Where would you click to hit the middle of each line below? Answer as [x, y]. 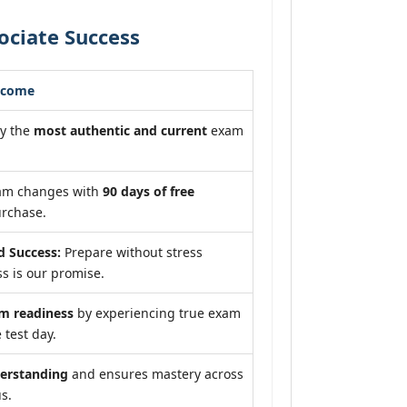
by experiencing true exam [157, 313]
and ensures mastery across [156, 374]
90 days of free [149, 191]
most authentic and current [120, 130]
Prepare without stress [132, 252]
